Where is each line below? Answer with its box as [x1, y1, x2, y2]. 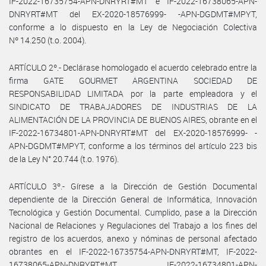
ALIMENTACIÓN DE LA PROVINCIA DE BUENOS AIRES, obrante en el [9, 113, 257, 125]
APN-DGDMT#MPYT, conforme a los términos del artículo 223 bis [9, 140, 257, 151]
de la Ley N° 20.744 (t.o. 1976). [9, 153, 119, 164]
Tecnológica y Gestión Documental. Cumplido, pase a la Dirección [9, 206, 257, 218]
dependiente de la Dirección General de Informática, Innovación [9, 193, 257, 205]
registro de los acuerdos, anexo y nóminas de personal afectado [9, 232, 257, 244]
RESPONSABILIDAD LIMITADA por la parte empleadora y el [9, 87, 257, 99]
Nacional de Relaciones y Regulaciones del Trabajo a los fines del [9, 219, 257, 231]
